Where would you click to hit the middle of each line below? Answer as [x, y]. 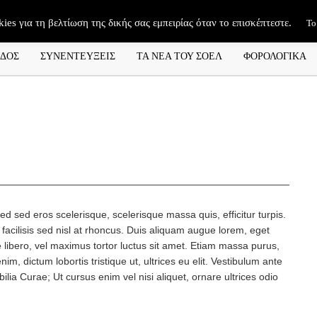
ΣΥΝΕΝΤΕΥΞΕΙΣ [78, 55]
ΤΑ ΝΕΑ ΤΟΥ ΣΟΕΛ [179, 55]
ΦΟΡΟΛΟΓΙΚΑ [275, 55]
